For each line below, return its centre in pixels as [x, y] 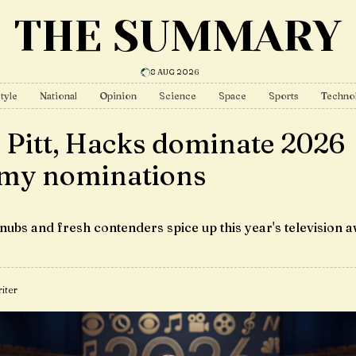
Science [178, 96]
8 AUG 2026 [174, 72]
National [58, 96]
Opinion [118, 96]
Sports [284, 96]
